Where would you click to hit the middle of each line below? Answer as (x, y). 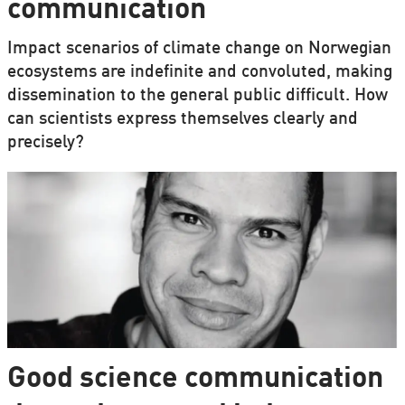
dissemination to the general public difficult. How (197, 96)
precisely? (45, 143)
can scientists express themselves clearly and (182, 120)
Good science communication (195, 380)
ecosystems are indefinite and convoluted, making (199, 73)
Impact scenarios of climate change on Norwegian (199, 49)
